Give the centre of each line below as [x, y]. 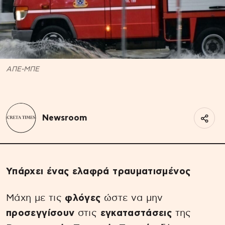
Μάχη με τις [36, 198]
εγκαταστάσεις [136, 213]
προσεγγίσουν [40, 213]
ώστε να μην [132, 198]
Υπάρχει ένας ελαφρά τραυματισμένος [98, 171]
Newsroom [65, 118]
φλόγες [83, 198]
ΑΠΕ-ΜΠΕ [23, 69]
